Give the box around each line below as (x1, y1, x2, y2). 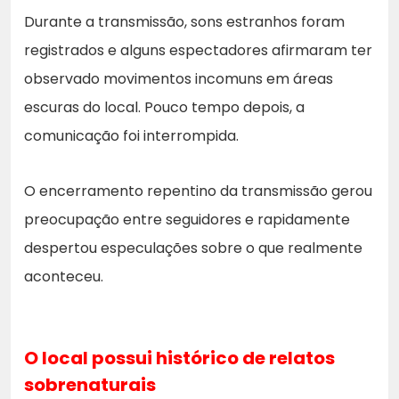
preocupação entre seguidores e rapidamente (24, 208, 350, 230)
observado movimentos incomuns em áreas (24, 68, 333, 89)
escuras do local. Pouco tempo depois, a (24, 96, 305, 118)
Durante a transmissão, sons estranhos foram (24, 11, 345, 32)
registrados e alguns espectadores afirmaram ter (24, 39, 372, 61)
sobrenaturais (24, 371, 156, 397)
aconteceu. (24, 265, 103, 287)
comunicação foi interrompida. (24, 125, 239, 146)
